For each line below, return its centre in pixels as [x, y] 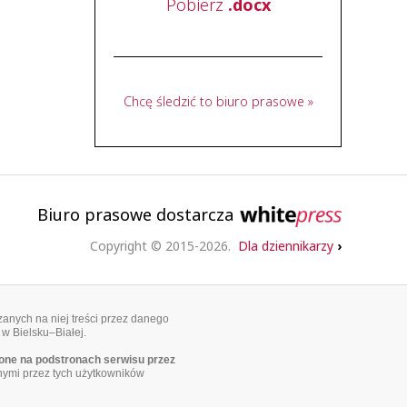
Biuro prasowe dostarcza [138, 214]
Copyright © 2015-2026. [164, 246]
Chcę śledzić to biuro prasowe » [218, 101]
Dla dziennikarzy [288, 246]
